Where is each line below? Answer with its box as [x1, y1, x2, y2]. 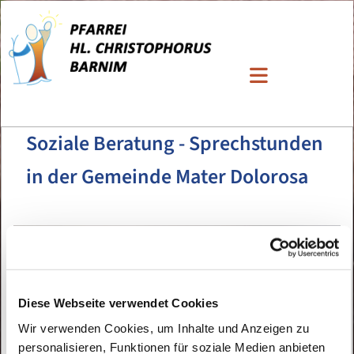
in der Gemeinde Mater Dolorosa [26, 161, 308, 191]
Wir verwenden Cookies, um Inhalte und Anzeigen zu [18, 321, 310, 335]
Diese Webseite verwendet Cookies [18, 296, 218, 310]
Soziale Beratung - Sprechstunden [26, 128, 323, 158]
